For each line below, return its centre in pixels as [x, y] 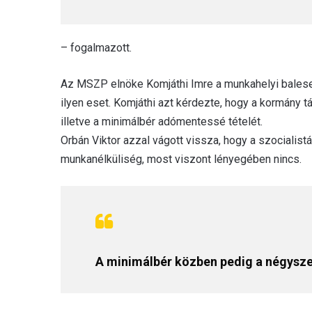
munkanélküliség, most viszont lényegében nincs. [181, 159]
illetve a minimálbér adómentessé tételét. [162, 121]
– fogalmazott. [96, 47]
